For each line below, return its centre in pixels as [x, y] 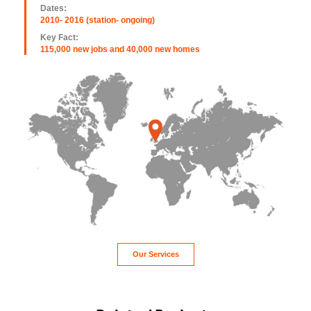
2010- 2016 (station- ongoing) [98, 20]
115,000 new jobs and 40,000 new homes [120, 49]
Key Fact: [59, 37]
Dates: [53, 8]
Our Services [155, 254]
